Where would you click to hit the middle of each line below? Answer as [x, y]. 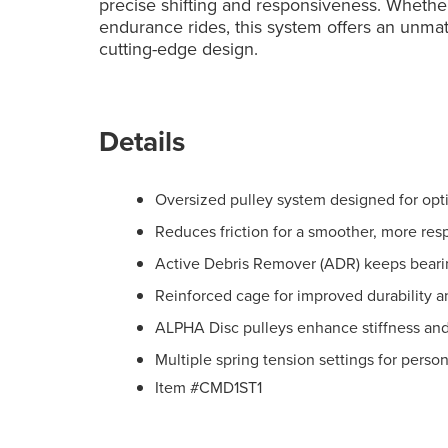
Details [142, 140]
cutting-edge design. [179, 49]
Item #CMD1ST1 [209, 386]
